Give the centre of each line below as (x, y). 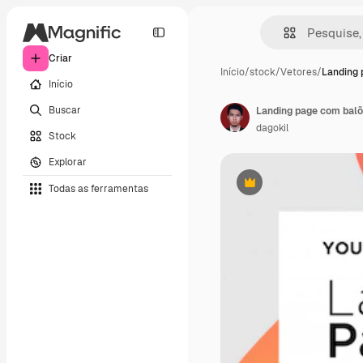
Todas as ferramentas (98, 188)
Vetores (299, 72)
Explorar (68, 162)
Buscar (65, 110)
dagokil (272, 128)
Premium (269, 188)
